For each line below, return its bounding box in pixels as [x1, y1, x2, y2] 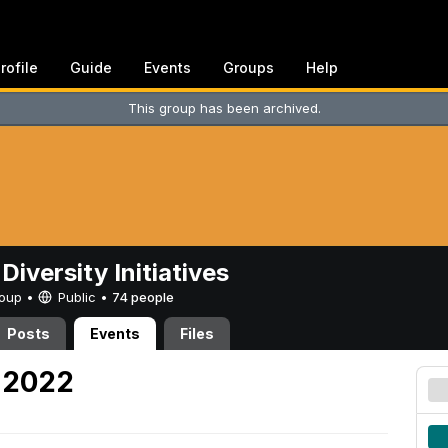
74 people [112, 289, 174, 305]
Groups [223, 59, 274, 76]
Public [54, 289, 100, 305]
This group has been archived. [127, 100, 321, 116]
